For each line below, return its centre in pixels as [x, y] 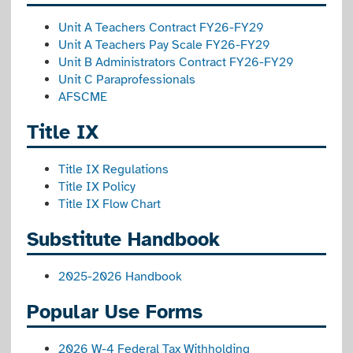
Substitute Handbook [124, 239]
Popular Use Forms [115, 312]
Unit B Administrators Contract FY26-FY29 [176, 62]
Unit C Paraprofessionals [127, 80]
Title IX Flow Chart [110, 204]
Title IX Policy [97, 187]
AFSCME [83, 97]
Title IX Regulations [114, 169]
